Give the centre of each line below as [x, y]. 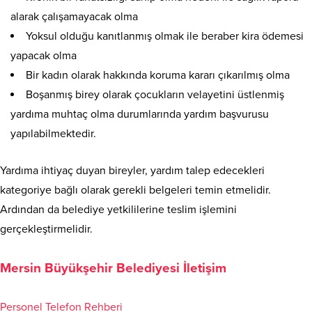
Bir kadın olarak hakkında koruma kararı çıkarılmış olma [158, 76]
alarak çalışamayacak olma [74, 17]
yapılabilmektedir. [53, 134]
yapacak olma [44, 56]
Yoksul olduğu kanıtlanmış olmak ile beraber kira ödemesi [165, 37]
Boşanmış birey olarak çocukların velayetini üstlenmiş [155, 95]
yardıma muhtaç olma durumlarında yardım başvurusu [140, 115]
